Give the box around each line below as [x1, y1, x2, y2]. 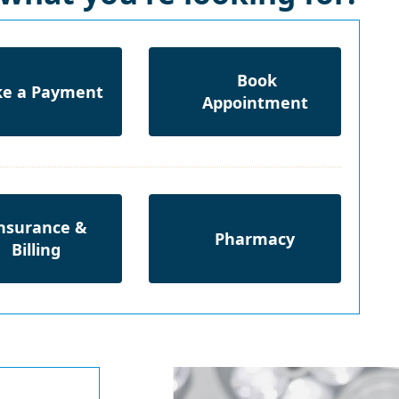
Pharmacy [215, 227, 296, 249]
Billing [11, 239, 61, 261]
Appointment [201, 92, 308, 114]
